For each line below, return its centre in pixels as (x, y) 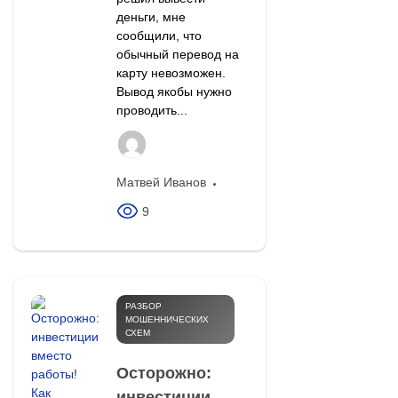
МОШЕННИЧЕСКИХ (167, 320)
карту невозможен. (171, 73)
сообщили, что (159, 36)
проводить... (151, 111)
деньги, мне (151, 17)
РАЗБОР (143, 306)
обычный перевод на (177, 55)
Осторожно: (163, 374)
